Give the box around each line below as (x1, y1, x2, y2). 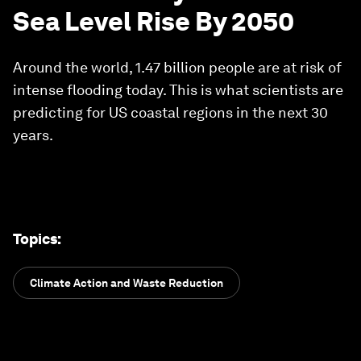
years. (13, 127, 53, 143)
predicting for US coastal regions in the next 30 (13, 104, 328, 121)
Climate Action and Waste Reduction (30, 276, 223, 289)
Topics (13, 230, 57, 247)
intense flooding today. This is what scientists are (13, 81, 343, 98)
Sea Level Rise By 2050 (13, 6, 294, 37)
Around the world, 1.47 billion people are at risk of (13, 59, 342, 76)
